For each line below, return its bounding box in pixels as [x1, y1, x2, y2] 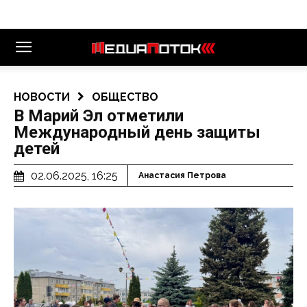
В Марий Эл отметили [14, 106, 184, 125]
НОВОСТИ [14, 90, 70, 103]
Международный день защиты [14, 123, 260, 142]
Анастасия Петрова [138, 171, 226, 181]
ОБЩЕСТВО [92, 90, 158, 103]
